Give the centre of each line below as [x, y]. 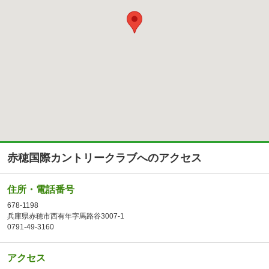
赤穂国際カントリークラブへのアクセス [104, 158]
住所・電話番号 [41, 190]
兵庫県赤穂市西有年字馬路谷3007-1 [66, 216]
